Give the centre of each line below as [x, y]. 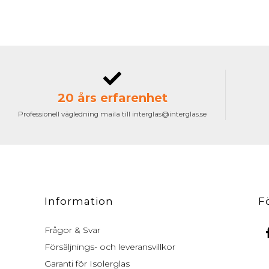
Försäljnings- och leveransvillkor [110, 247]
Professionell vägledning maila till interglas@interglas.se [113, 114]
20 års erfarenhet [112, 98]
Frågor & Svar [72, 230]
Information [79, 201]
